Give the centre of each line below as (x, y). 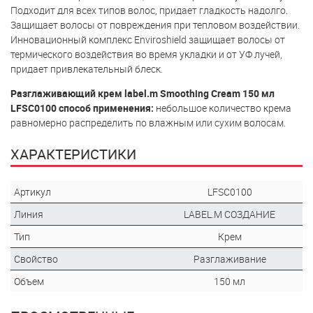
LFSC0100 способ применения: (82, 108)
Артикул (32, 192)
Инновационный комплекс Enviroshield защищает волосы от (148, 39)
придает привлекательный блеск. (87, 69)
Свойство (36, 259)
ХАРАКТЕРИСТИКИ (73, 154)
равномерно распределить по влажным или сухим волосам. (148, 123)
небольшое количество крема (223, 108)
